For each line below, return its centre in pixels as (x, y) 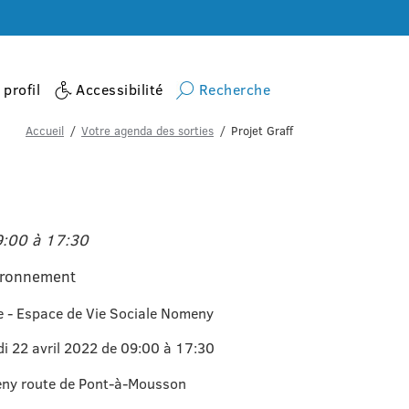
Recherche (235, 89)
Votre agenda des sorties (147, 131)
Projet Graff (262, 131)
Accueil (45, 131)
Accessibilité (120, 89)
